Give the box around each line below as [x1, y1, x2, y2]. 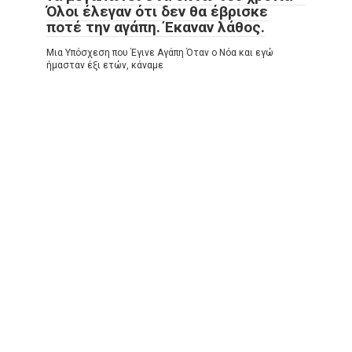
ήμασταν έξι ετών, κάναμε [46, 60, 163, 71]
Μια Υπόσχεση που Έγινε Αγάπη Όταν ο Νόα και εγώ [46, 47, 273, 59]
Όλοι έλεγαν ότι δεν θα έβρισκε [46, 2, 268, 21]
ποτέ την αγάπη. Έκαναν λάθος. [46, 18, 265, 37]
